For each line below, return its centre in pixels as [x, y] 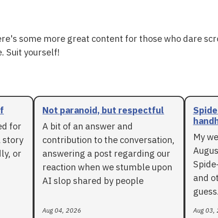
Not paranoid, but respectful [103, 110]
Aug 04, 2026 [62, 210]
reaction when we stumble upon [108, 167]
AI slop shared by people [93, 180]
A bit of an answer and [88, 126]
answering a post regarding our [107, 153]
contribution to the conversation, [109, 139]
